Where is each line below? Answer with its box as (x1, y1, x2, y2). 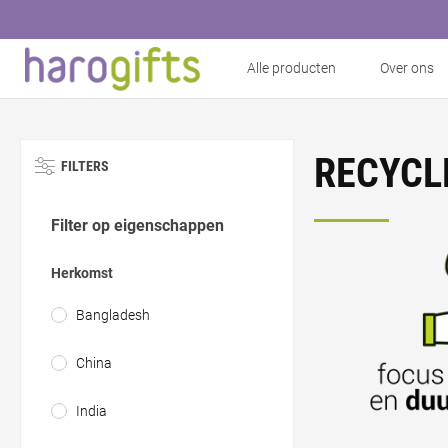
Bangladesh (76, 307, 150, 323)
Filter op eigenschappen (51, 216, 224, 235)
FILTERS (61, 158, 109, 174)
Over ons (380, 60, 434, 77)
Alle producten (247, 60, 336, 77)
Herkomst (51, 265, 113, 281)
